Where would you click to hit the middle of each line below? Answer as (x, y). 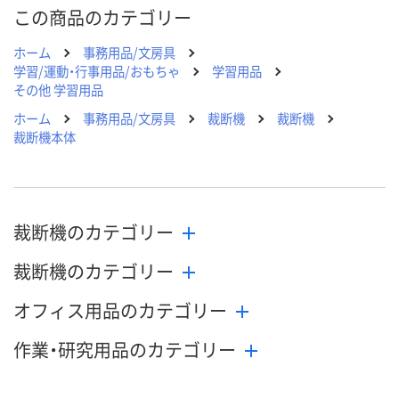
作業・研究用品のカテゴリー (125, 350)
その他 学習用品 (58, 90)
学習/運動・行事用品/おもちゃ (97, 71)
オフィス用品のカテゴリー (120, 311)
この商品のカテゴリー (102, 18)
